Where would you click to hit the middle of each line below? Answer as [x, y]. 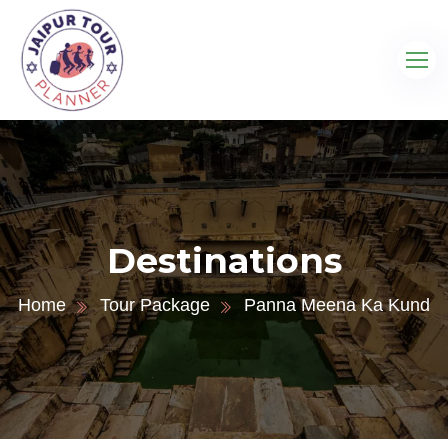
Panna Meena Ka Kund [337, 305]
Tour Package [155, 305]
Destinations [224, 260]
